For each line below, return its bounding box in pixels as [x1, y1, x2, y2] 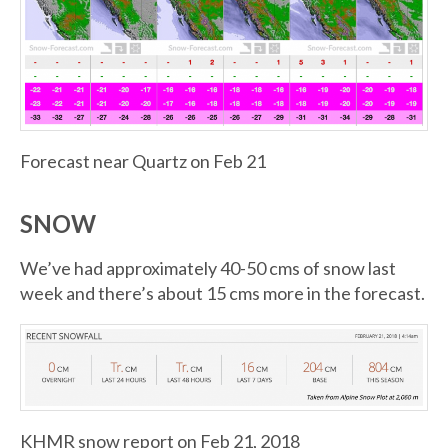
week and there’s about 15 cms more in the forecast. [20, 282, 425, 305]
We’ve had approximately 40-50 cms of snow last [20, 257, 396, 280]
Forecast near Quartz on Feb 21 [20, 150, 266, 173]
